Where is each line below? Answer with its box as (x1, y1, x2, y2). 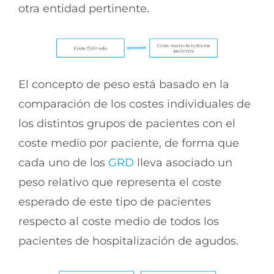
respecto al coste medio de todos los (18, 214, 219, 228)
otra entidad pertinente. (18, 2, 149, 16)
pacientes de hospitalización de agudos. (18, 234, 239, 248)
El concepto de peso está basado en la (18, 77, 229, 91)
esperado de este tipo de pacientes (18, 194, 211, 209)
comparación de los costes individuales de (18, 97, 251, 111)
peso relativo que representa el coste (18, 175, 221, 189)
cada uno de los (18, 155, 108, 169)
